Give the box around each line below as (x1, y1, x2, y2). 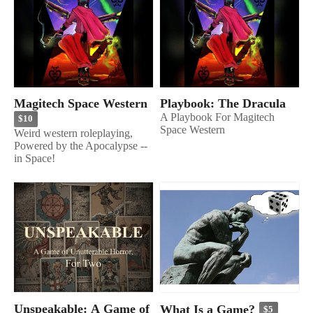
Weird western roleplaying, (14, 126, 133, 139)
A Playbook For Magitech (160, 111, 275, 124)
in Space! (14, 152, 55, 164)
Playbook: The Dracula (160, 96, 286, 111)
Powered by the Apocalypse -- (14, 139, 147, 152)
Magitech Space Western (14, 96, 147, 111)
